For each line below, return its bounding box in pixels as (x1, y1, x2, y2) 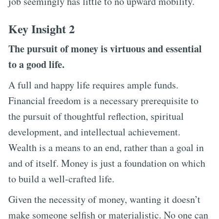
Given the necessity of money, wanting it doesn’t (8, 192, 200, 206)
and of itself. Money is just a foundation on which (8, 156, 205, 170)
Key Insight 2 (8, 20, 75, 37)
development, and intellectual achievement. (8, 125, 180, 138)
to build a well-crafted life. (8, 172, 114, 185)
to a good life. (8, 57, 65, 71)
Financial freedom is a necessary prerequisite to (8, 93, 198, 107)
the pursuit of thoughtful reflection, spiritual (8, 109, 184, 123)
